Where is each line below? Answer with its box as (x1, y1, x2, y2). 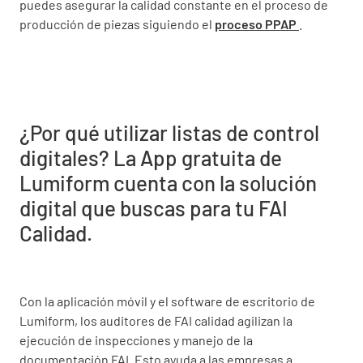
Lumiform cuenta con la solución (19, 169, 317, 195)
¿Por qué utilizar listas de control (19, 119, 319, 145)
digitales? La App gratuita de (19, 144, 282, 170)
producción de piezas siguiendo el (19, 15, 215, 32)
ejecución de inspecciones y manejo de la (19, 331, 253, 348)
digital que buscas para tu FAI (19, 194, 288, 220)
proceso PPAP (215, 15, 299, 32)
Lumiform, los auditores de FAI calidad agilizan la (19, 312, 293, 328)
